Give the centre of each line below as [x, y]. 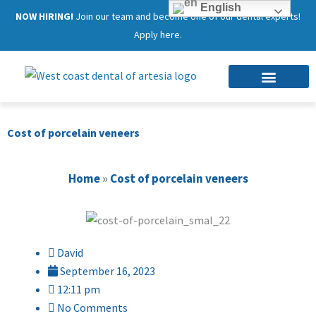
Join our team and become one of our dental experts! [187, 16]
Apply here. [158, 35]
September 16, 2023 [108, 271]
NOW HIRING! [44, 16]
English [220, 8]
